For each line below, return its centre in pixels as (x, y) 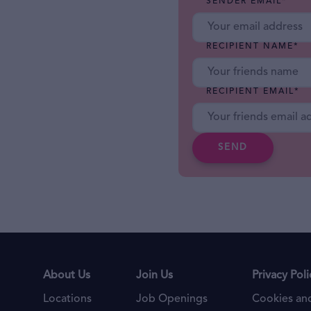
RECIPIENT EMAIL (250, 92)
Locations (67, 299)
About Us (67, 276)
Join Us (154, 276)
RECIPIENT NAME (250, 47)
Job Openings (172, 299)
